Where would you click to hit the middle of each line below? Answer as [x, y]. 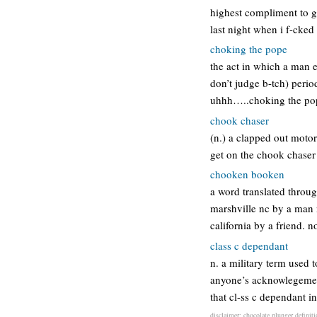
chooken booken [247, 174]
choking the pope [249, 49]
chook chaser [240, 120]
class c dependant [249, 245]
